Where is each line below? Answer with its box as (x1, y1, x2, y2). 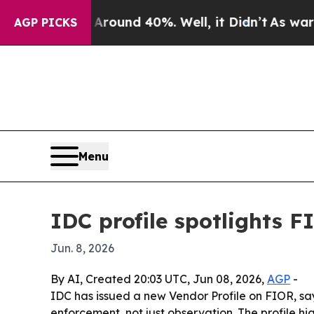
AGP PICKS (14, 15, 77, 29)
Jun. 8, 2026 (50, 241, 114, 256)
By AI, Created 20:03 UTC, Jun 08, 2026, (50, 272, 267, 287)
